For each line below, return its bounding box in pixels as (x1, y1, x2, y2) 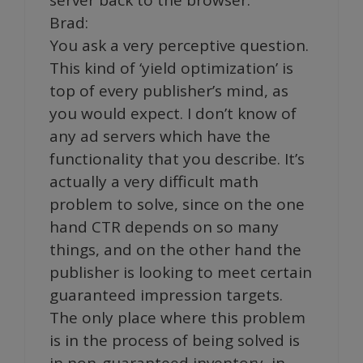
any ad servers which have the (49, 125, 271, 147)
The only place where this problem (49, 306, 305, 328)
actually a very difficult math (49, 170, 258, 192)
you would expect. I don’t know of (49, 102, 297, 124)
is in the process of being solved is (49, 329, 300, 351)
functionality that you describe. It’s (49, 147, 305, 169)
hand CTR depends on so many (49, 216, 279, 237)
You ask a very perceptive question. (49, 34, 309, 56)
